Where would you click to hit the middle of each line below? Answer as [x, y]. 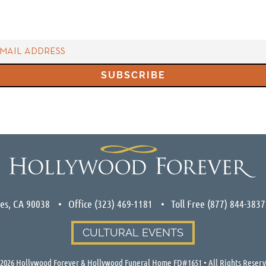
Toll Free [189, 204]
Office [81, 204]
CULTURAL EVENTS [133, 233]
